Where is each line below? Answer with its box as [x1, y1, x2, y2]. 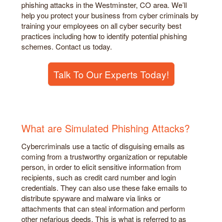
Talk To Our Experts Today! [53, 67, 169, 81]
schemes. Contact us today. [21, 41, 112, 52]
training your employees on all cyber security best [21, 20, 181, 31]
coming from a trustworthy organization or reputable [21, 151, 187, 162]
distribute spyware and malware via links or [21, 193, 161, 204]
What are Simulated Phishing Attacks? [21, 121, 190, 136]
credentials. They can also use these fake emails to [21, 182, 187, 193]
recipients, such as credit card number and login [21, 172, 176, 183]
